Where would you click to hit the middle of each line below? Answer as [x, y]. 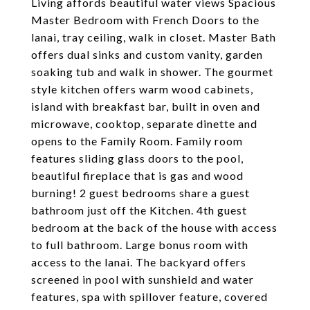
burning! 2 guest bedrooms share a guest [140, 193]
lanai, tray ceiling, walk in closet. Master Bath [154, 37]
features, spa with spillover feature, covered [149, 297]
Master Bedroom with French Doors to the [145, 20]
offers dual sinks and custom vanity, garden [147, 54]
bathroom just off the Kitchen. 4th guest [139, 210]
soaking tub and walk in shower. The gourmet [152, 72]
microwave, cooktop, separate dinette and [144, 124]
